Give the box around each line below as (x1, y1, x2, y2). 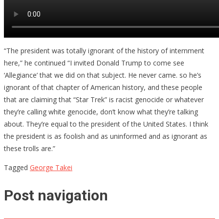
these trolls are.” (4, 143, 55, 153)
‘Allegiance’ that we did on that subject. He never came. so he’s (4, 70, 201, 80)
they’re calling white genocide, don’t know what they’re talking (4, 107, 198, 116)
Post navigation (4, 186, 108, 204)
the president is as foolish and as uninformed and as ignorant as (4, 131, 207, 141)
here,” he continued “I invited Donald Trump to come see (4, 58, 184, 67)
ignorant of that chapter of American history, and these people (4, 82, 202, 92)
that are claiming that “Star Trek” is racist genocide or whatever (4, 94, 204, 104)
